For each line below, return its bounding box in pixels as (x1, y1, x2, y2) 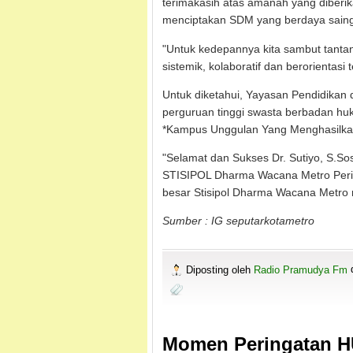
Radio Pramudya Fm (254, 263, 351, 276)
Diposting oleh (186, 263, 254, 276)
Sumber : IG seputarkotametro (162, 214, 314, 228)
